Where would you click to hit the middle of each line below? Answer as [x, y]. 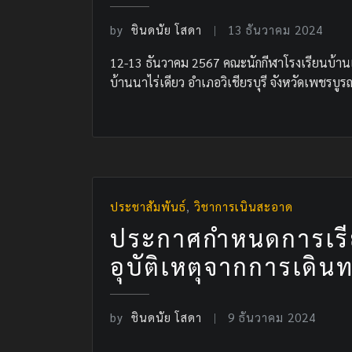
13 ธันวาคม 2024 [276, 29]
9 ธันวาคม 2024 [272, 317]
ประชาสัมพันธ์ [148, 207]
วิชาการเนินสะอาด [244, 207]
